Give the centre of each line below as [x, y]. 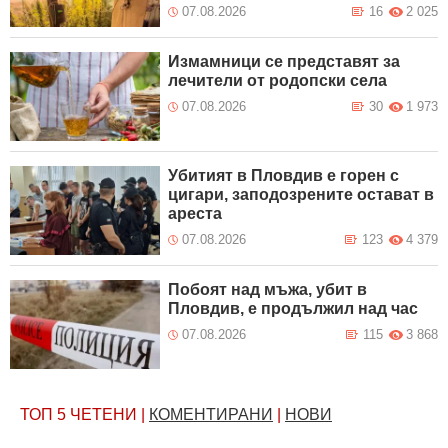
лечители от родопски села [278, 81]
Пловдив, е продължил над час [293, 308]
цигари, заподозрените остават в [301, 194]
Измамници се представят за [284, 62]
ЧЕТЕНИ [103, 414]
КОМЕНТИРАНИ [211, 414]
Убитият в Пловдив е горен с [284, 175]
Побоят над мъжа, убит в [268, 289]
